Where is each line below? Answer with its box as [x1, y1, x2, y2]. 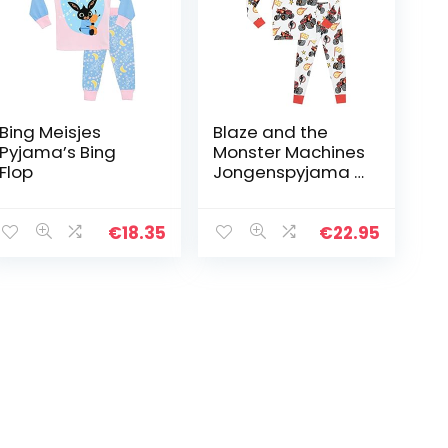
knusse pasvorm [213, 180, 350, 204]
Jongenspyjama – [213, 160, 366, 184]
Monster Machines [213, 140, 366, 164]
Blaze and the [213, 120, 329, 144]
